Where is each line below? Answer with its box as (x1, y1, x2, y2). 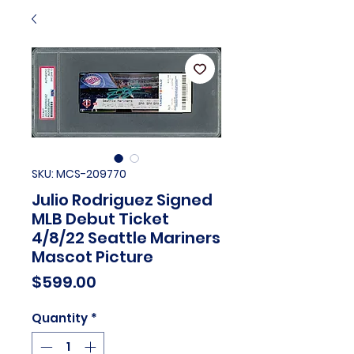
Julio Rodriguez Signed (32, 188, 213, 211)
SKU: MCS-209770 (32, 165, 126, 182)
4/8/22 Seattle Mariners (32, 226, 220, 249)
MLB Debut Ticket (32, 207, 169, 230)
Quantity (32, 309, 88, 326)
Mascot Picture (32, 245, 153, 268)
